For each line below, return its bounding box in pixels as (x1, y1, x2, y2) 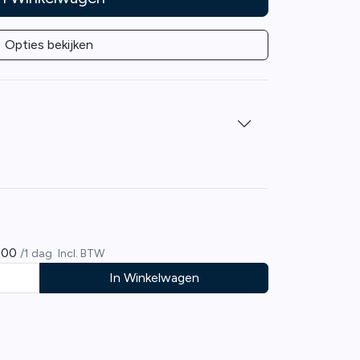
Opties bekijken (5, 36, 93, 52)
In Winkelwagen (108, 269, 199, 285)
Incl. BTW (58, 246, 104, 260)
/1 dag (20, 246, 55, 260)
